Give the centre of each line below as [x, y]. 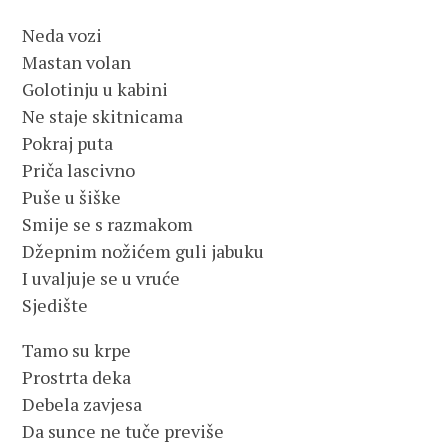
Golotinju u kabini [95, 89]
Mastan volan [77, 62]
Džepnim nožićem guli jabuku [143, 251]
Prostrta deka [77, 377]
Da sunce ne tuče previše [123, 431]
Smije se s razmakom [108, 224]
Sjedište [55, 305]
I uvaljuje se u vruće [101, 278]
